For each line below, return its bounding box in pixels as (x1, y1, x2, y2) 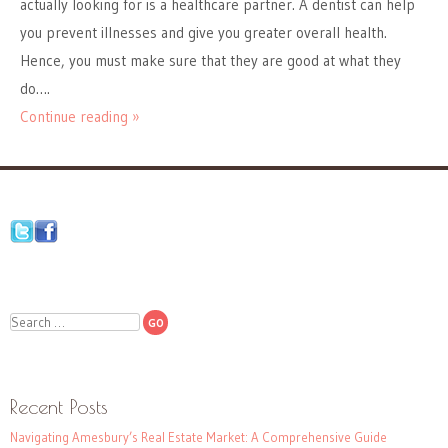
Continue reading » (20, 107, 140, 127)
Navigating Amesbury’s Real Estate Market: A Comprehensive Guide (10, 429, 387, 446)
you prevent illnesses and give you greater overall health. (20, 23, 387, 43)
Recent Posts (10, 395, 108, 419)
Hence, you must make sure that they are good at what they (20, 51, 401, 71)
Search (10, 312, 50, 329)
